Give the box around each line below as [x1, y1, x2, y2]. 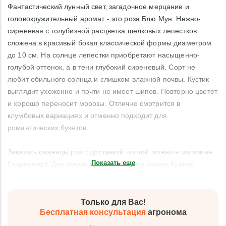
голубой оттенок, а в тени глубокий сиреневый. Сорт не [8, 63, 196, 71]
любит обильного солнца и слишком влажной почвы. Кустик [8, 75, 209, 83]
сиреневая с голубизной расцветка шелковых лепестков [8, 27, 197, 35]
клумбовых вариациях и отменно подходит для [8, 111, 167, 120]
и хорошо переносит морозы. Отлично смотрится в [8, 99, 181, 107]
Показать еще [91, 159, 135, 166]
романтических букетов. [8, 124, 89, 132]
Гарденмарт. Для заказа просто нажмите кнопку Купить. [8, 160, 196, 168]
